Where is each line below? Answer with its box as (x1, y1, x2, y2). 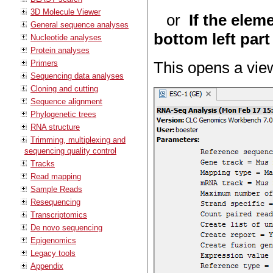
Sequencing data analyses (30, 71, 124, 80)
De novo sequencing (30, 222, 102, 232)
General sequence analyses (30, 19, 129, 29)
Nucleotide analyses (30, 32, 102, 42)
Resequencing (30, 197, 80, 207)
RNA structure (30, 122, 80, 132)
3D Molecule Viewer (30, 7, 101, 16)
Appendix (30, 261, 63, 271)
